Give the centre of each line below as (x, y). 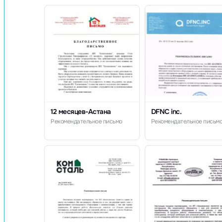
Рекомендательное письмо (86, 121)
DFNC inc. (166, 111)
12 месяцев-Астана (81, 111)
